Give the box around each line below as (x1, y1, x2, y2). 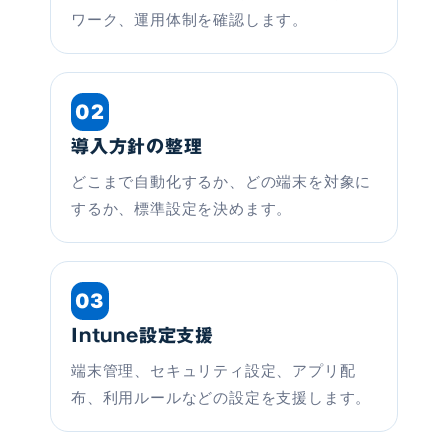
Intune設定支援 (71, 326, 214, 345)
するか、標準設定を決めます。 (71, 199, 293, 219)
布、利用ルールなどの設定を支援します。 (71, 388, 372, 408)
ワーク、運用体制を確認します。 (71, 10, 308, 30)
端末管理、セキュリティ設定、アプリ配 (71, 361, 356, 381)
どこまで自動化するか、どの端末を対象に (71, 172, 372, 192)
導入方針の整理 (71, 137, 203, 156)
